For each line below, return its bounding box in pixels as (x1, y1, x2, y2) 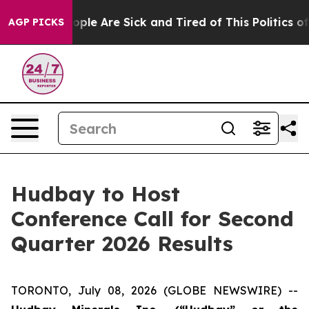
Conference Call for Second (11, 206, 294, 232)
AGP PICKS (8, 16, 64, 28)
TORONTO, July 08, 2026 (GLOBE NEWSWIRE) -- (11, 283, 298, 297)
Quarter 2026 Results (11, 230, 233, 257)
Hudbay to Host (11, 181, 180, 207)
